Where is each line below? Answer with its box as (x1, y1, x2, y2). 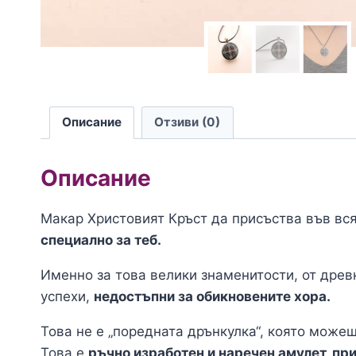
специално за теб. (41, 231, 161, 248)
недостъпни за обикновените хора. (94, 288, 331, 304)
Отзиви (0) (154, 114, 221, 130)
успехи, (41, 288, 94, 304)
